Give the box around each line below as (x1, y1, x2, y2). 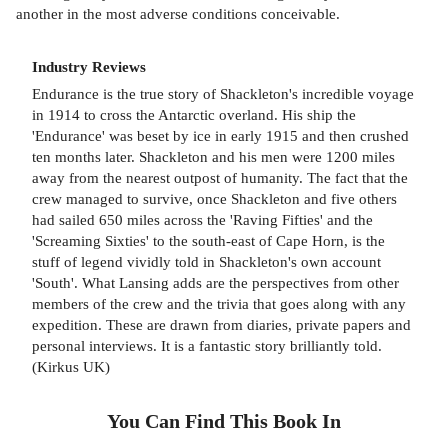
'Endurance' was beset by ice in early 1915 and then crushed (32, 126, 409, 144)
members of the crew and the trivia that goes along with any (32, 294, 406, 312)
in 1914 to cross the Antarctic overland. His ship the (32, 105, 356, 123)
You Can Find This (107, 410, 273, 432)
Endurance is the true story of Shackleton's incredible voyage (32, 84, 414, 102)
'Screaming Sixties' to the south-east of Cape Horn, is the (32, 231, 385, 249)
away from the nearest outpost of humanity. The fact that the (32, 168, 408, 186)
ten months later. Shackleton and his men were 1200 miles (32, 147, 395, 165)
